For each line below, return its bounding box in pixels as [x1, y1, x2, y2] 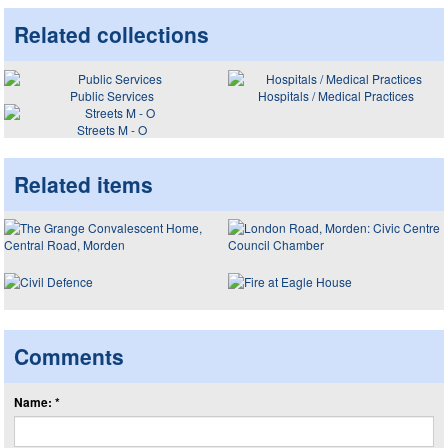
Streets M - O [77, 120, 147, 138]
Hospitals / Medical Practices [258, 86, 414, 104]
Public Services [70, 86, 154, 104]
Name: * [14, 393, 60, 411]
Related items [14, 168, 153, 199]
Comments [14, 341, 124, 371]
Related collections [14, 19, 209, 49]
